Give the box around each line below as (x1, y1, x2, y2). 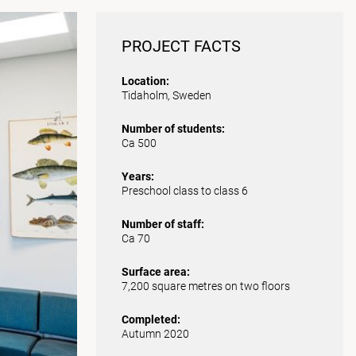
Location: (121, 75, 169, 87)
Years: (121, 170, 154, 183)
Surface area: (121, 265, 190, 278)
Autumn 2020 (121, 327, 189, 340)
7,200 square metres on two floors (121, 280, 290, 292)
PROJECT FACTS (121, 37, 241, 56)
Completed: (121, 313, 180, 326)
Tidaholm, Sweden (121, 89, 211, 102)
